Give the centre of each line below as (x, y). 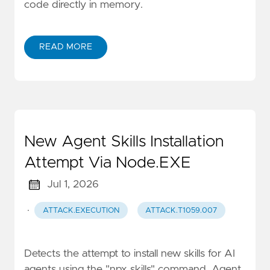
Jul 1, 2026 (73, 185)
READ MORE (66, 47)
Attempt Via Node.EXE (108, 163)
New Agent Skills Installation (124, 142)
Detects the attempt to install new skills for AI (130, 253)
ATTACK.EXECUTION (81, 210)
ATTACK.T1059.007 (181, 210)
